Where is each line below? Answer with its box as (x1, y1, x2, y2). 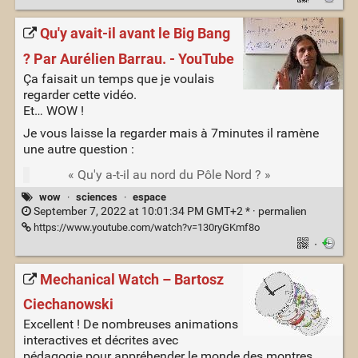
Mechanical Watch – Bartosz (39, 270, 224, 288)
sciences (75, 190, 117, 203)
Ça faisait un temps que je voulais (22, 70, 214, 86)
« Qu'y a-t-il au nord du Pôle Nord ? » (67, 166, 271, 182)
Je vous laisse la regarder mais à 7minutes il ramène (22, 125, 319, 141)
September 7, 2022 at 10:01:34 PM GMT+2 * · (30, 205, 258, 219)
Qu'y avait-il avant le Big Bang (39, 25, 230, 43)
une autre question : (22, 141, 134, 157)
